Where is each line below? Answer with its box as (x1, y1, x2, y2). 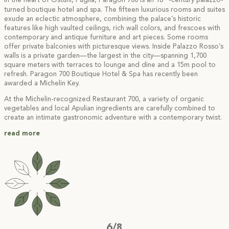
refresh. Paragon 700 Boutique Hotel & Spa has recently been (4, 71, 198, 78)
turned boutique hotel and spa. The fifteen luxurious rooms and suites (4, 6, 225, 13)
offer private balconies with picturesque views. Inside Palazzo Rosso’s (4, 43, 223, 50)
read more (4, 130, 40, 138)
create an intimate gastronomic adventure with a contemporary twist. (4, 114, 222, 121)
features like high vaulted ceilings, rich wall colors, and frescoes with (4, 25, 220, 32)
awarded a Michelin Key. (4, 80, 80, 87)
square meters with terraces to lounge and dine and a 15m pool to (4, 61, 216, 68)
